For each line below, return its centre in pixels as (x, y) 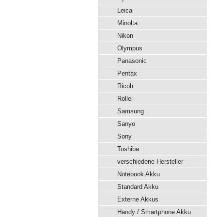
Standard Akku (138, 187)
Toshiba (128, 149)
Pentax (127, 73)
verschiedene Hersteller (150, 162)
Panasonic (132, 61)
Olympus (130, 48)
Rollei (125, 99)
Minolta (127, 23)
